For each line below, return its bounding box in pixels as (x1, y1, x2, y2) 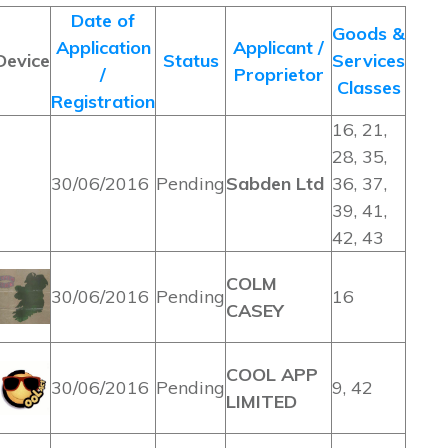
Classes (336, 76, 401, 99)
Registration (51, 90, 155, 113)
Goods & (332, 22, 405, 45)
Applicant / (233, 36, 324, 59)
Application (55, 36, 151, 59)
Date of (71, 9, 135, 32)
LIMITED (226, 390, 297, 413)
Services (332, 49, 405, 72)
